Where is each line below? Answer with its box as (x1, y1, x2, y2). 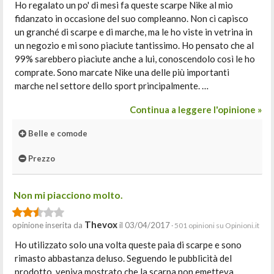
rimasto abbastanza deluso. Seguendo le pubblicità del (15, 253, 232, 264)
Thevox (84, 219, 117, 230)
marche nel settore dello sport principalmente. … (15, 80, 209, 91)
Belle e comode (26, 128, 87, 138)
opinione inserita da (12, 220, 84, 230)
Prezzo (26, 154, 55, 163)
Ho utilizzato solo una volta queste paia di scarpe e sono (15, 239, 242, 250)
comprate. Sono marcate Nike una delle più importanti (15, 67, 229, 78)
